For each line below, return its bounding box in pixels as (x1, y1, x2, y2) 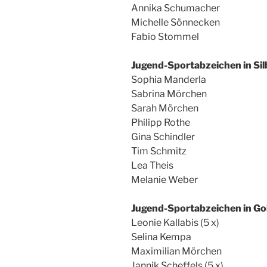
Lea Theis (131, 160, 173, 171)
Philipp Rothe (131, 117, 190, 128)
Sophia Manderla (131, 74, 206, 85)
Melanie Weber (131, 174, 198, 185)
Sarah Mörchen (131, 103, 198, 114)
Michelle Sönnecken (131, 17, 220, 28)
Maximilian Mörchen (131, 246, 222, 257)
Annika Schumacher (131, 2, 220, 14)
